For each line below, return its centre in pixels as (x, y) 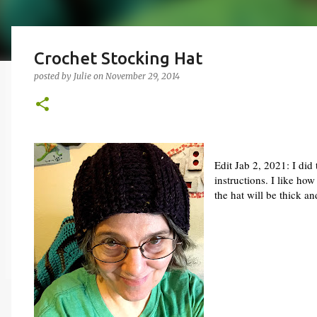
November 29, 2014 (143, 76)
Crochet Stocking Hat (118, 58)
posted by (54, 76)
